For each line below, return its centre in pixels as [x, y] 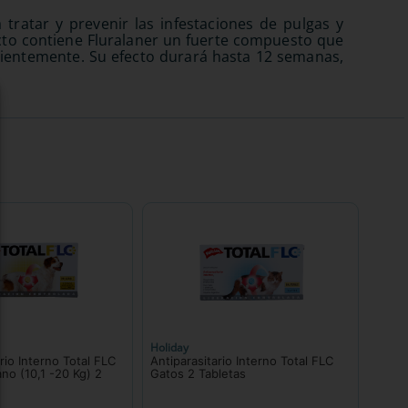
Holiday [169, 347]
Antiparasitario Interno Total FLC [241, 360]
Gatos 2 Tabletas [198, 373]
